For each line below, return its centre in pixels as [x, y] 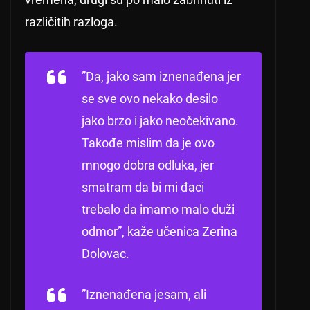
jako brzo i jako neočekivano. [160, 121]
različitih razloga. [71, 22]
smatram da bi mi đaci [143, 188]
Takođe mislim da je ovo [148, 143]
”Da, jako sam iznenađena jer [161, 77]
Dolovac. [106, 254]
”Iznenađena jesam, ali [144, 295]
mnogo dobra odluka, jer [148, 165]
